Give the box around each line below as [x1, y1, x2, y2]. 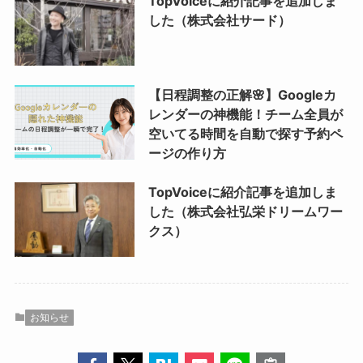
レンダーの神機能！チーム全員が [147, 105, 343, 122]
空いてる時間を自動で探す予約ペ [147, 125, 343, 142]
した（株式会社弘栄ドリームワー [147, 203, 343, 220]
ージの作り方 [147, 144, 226, 161]
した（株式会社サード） [147, 12, 291, 29]
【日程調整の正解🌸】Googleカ [147, 86, 336, 103]
